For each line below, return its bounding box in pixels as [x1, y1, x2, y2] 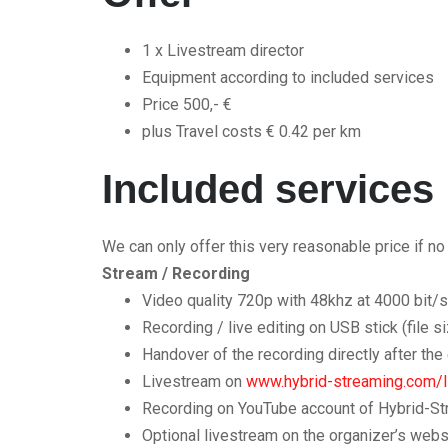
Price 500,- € [142, 95, 232, 114]
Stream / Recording [102, 264, 250, 283]
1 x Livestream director [142, 41, 304, 60]
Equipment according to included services [142, 68, 434, 87]
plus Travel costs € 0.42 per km [142, 122, 361, 141]
